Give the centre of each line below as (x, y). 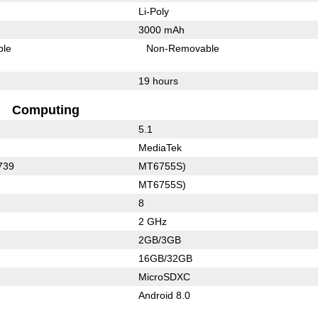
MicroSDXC (164, 276)
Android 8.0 (164, 295)
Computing (45, 110)
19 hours (158, 81)
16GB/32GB (165, 258)
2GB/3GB (159, 240)
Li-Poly (153, 11)
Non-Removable (183, 48)
